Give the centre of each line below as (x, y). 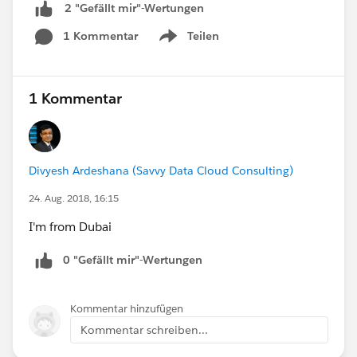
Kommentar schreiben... (144, 330)
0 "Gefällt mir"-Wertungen (133, 259)
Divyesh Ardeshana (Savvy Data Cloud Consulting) (161, 170)
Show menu (188, 44)
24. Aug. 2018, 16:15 (74, 198)
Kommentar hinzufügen (127, 308)
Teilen (203, 35)
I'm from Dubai (70, 226)
